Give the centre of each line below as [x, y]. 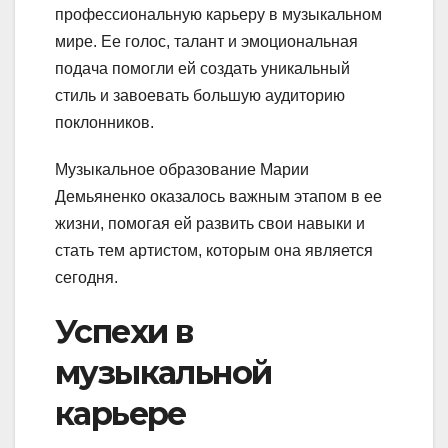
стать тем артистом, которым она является [214, 250]
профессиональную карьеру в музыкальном [218, 14]
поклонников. [104, 122]
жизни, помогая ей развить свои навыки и [210, 223]
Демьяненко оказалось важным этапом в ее [218, 196]
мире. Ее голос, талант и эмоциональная [206, 41]
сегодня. [86, 277]
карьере [120, 413]
